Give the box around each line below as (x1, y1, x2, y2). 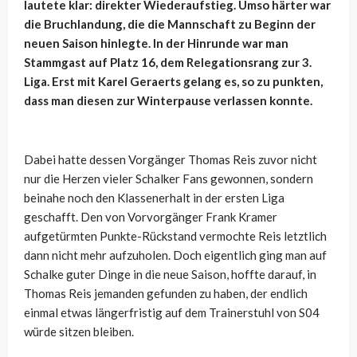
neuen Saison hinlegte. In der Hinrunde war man (24, 36, 288, 51)
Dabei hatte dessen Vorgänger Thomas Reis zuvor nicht (24, 152, 317, 167)
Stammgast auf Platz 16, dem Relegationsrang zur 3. (24, 55, 312, 70)
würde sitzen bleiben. (24, 324, 134, 339)
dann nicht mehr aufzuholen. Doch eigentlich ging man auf (24, 248, 327, 263)
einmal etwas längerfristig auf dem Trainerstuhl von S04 (24, 305, 320, 320)
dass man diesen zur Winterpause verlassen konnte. (24, 93, 312, 108)
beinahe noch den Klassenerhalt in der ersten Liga (24, 190, 284, 206)
